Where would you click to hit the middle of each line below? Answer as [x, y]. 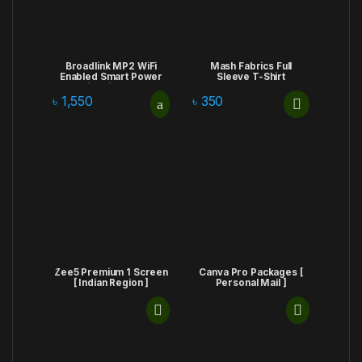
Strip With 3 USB [111, 87]
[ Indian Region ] [111, 283]
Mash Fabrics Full [251, 66]
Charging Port [111, 97]
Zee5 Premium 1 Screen [111, 273]
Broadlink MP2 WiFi [111, 66]
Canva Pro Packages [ [251, 273]
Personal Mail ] [251, 283]
